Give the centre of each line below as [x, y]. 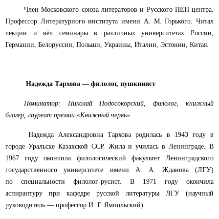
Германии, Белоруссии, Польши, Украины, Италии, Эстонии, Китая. [107, 45]
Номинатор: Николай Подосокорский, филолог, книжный [119, 104]
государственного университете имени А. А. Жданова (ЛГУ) [109, 170]
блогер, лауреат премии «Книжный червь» [68, 115]
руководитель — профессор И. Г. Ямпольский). [75, 205]
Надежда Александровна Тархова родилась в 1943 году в [119, 135]
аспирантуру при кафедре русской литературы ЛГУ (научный [109, 194]
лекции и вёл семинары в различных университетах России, [109, 33]
